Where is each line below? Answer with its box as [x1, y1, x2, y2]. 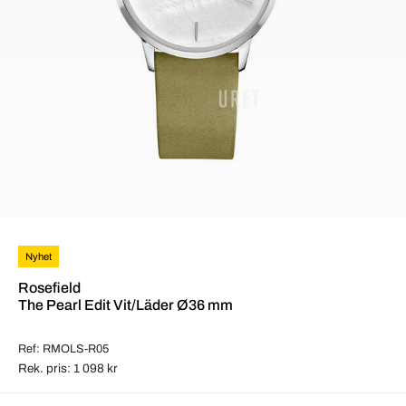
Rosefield [18, 279, 81, 295]
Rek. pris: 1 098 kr [18, 361, 118, 375]
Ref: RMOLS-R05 [18, 342, 109, 355]
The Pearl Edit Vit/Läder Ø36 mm [18, 296, 233, 313]
